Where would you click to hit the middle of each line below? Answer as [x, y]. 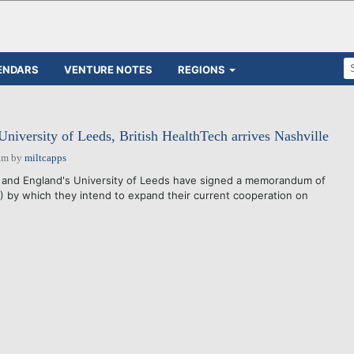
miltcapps [45, 158]
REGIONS [201, 69]
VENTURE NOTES [108, 69]
